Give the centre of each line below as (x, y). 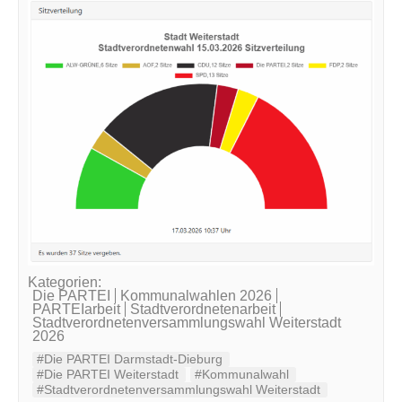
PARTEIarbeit (76, 309)
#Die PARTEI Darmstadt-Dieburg (130, 358)
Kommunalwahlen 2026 (196, 295)
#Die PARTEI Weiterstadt (108, 374)
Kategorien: (65, 282)
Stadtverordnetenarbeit (203, 309)
